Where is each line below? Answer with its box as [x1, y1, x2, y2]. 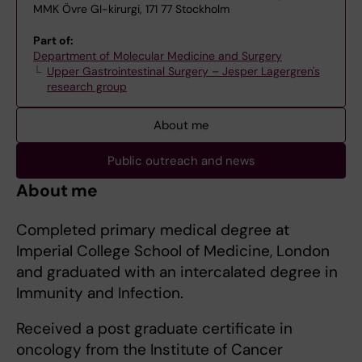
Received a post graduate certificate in [16, 318, 293, 339]
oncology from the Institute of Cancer [16, 339, 283, 360]
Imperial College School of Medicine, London [16, 241, 330, 261]
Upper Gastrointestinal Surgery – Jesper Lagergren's [46, 64, 320, 78]
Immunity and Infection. [16, 283, 183, 303]
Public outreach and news [107, 153, 255, 169]
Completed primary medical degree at [16, 220, 289, 240]
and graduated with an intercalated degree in [16, 262, 338, 282]
